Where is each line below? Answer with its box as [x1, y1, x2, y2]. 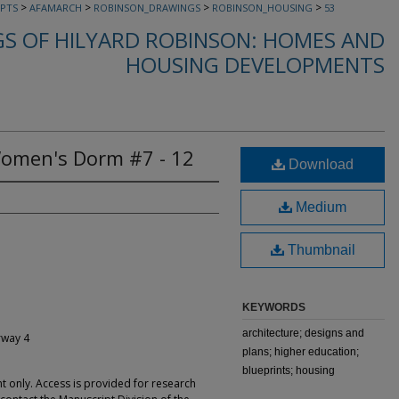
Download [285, 157, 354, 172]
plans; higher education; [242, 346, 359, 358]
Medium [292, 199, 346, 215]
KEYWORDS [242, 301, 305, 313]
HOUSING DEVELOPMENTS [126, 50, 385, 79]
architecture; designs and [242, 327, 364, 339]
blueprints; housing [242, 364, 335, 377]
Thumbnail [283, 242, 355, 257]
